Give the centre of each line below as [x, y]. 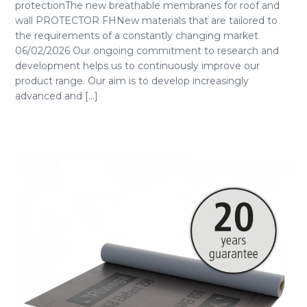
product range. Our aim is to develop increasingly [132, 81]
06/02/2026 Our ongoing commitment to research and [147, 51]
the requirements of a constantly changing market [137, 36]
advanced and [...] [57, 96]
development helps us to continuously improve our [137, 66]
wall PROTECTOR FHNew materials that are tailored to [146, 21]
